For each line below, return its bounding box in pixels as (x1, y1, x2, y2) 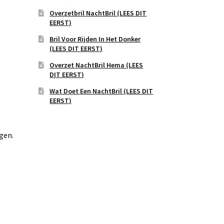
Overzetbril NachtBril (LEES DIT (49, 8, 147, 17)
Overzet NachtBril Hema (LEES (49, 60, 143, 69)
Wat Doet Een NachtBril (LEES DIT (49, 86, 153, 95)
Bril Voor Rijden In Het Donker (49, 34, 141, 43)
